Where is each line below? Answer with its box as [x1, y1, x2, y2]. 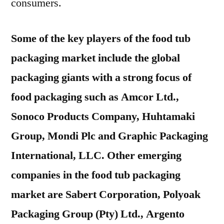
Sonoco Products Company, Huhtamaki [11, 109, 195, 123]
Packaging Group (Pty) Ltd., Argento [11, 207, 184, 221]
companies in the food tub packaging [11, 168, 180, 182]
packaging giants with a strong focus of [11, 70, 191, 84]
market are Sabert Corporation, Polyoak [11, 187, 200, 201]
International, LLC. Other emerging [11, 148, 181, 162]
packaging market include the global [11, 51, 180, 65]
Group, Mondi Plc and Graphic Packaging [11, 129, 208, 143]
